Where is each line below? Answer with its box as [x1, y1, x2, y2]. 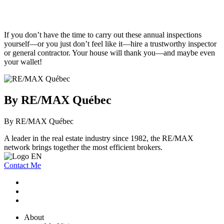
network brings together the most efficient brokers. [4, 142, 162, 151]
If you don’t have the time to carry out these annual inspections [4, 30, 201, 39]
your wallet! [4, 57, 42, 66]
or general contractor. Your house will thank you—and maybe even [4, 48, 215, 57]
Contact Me [4, 160, 41, 169]
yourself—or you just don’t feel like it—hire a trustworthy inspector [4, 39, 216, 48]
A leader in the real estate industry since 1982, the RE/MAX [4, 133, 193, 142]
